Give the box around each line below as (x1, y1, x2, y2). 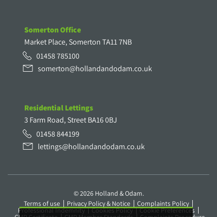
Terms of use (23, 199, 60, 208)
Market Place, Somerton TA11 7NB (24, 37, 132, 47)
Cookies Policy (91, 206, 133, 215)
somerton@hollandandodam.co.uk (38, 63, 152, 74)
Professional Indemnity (17, 206, 85, 215)
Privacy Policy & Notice (66, 199, 130, 208)
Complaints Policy (137, 199, 189, 208)
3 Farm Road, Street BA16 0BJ (24, 115, 117, 125)
